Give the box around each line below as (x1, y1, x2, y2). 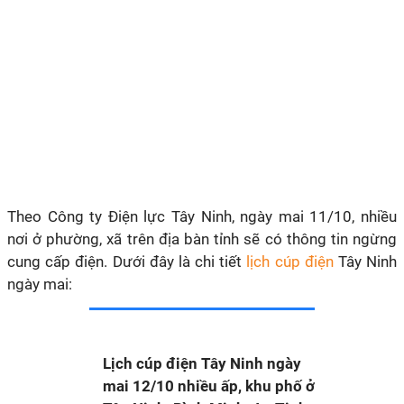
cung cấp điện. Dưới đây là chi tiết (7, 252, 243, 271)
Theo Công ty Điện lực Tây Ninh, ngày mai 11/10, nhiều (7, 207, 397, 225)
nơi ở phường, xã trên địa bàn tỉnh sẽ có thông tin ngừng (7, 230, 397, 248)
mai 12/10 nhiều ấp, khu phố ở (103, 377, 315, 395)
